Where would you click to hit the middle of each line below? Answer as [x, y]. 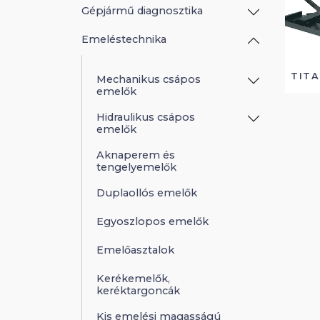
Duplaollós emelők [147, 193]
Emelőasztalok [135, 250]
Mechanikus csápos [149, 79]
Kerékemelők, [133, 279]
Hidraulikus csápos [146, 117]
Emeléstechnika [124, 39]
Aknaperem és [136, 155]
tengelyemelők [136, 167]
